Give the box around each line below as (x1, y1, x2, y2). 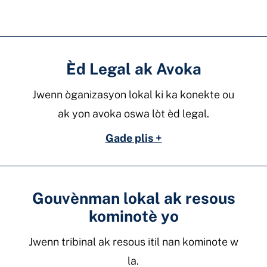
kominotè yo (88, 206, 179, 225)
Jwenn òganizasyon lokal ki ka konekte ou (32, 88, 235, 101)
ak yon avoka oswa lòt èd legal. (57, 107, 209, 120)
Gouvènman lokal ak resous (32, 188, 235, 207)
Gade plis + (105, 131, 162, 144)
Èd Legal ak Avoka (66, 59, 201, 78)
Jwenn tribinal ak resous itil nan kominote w (28, 235, 238, 248)
